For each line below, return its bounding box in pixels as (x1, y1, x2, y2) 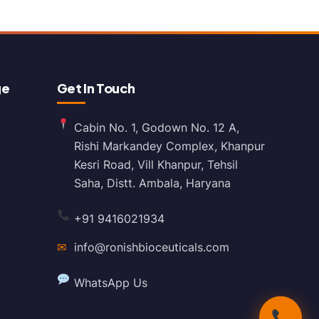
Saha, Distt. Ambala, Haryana (73, 175, 231, 190)
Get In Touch (56, 79, 135, 96)
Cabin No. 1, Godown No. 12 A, (73, 120, 239, 135)
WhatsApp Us (73, 275, 147, 290)
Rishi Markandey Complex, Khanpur (73, 138, 265, 153)
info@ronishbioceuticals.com (73, 239, 229, 254)
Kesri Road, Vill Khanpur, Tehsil (73, 157, 238, 172)
